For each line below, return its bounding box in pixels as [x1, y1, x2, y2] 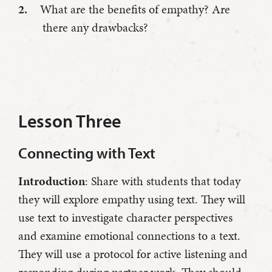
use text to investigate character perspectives [18, 208, 233, 226]
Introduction [18, 172, 85, 189]
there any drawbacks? [42, 18, 148, 36]
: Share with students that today [85, 172, 240, 189]
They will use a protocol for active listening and [18, 245, 248, 262]
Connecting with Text [18, 143, 155, 162]
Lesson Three [18, 109, 121, 132]
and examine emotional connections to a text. [18, 226, 240, 244]
